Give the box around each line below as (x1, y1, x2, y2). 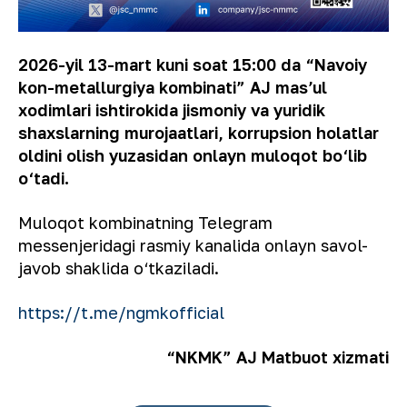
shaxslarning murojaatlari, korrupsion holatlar (18, 123, 379, 144)
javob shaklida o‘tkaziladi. (18, 258, 219, 279)
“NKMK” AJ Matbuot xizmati (166, 347, 389, 368)
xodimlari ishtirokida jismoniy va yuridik (18, 100, 325, 121)
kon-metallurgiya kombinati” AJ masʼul (18, 77, 327, 98)
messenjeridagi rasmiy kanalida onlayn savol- (18, 235, 368, 256)
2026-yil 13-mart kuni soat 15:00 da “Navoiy (18, 55, 367, 75)
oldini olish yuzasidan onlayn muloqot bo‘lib (18, 145, 367, 166)
